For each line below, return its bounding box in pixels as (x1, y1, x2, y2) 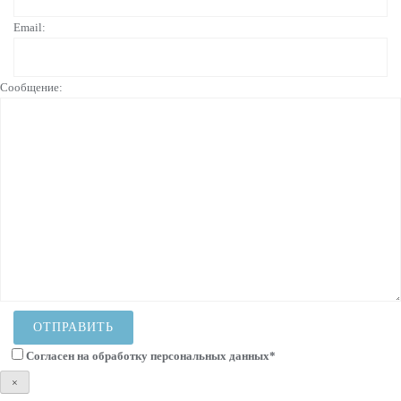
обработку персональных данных (92, 349, 269, 363)
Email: (13, 21, 46, 34)
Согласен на (26, 349, 92, 363)
